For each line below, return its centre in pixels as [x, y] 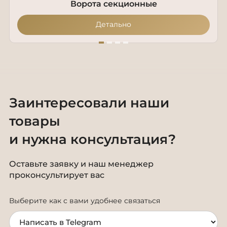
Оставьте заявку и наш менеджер [81, 164]
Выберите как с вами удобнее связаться [85, 200]
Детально [114, 25]
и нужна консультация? [92, 139]
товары [35, 121]
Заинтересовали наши [89, 103]
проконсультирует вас [57, 175]
